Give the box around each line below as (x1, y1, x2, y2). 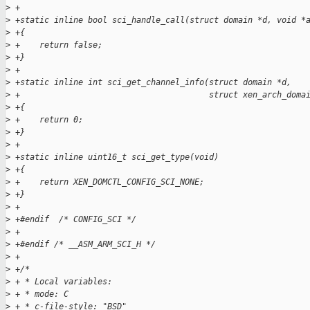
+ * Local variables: (10, 277, 112, 287)
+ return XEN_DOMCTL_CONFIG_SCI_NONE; (10, 177, 204, 188)
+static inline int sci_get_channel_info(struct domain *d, (10, 77, 291, 88)
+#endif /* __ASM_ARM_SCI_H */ (10, 239, 156, 250)
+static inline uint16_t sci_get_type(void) (10, 152, 219, 163)
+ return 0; (10, 115, 83, 125)
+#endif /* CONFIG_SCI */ (10, 215, 136, 225)
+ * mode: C (10, 289, 69, 300)
